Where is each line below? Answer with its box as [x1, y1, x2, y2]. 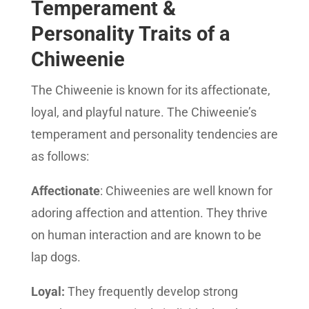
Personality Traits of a [30, 22, 230, 46]
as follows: [30, 149, 89, 163]
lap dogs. [30, 250, 81, 264]
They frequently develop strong [64, 284, 238, 299]
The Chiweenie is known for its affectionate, [30, 83, 270, 97]
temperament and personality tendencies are [30, 127, 278, 141]
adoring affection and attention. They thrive [30, 206, 268, 220]
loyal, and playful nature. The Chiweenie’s [30, 105, 257, 119]
